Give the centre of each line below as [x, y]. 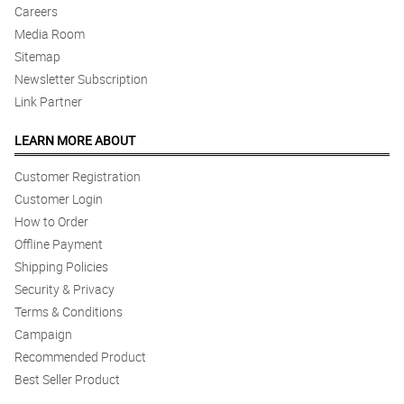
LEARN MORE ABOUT [75, 141]
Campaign [43, 335]
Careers [36, 12]
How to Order [51, 222]
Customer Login [59, 199]
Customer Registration [78, 177]
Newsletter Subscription [81, 79]
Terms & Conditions [69, 312]
